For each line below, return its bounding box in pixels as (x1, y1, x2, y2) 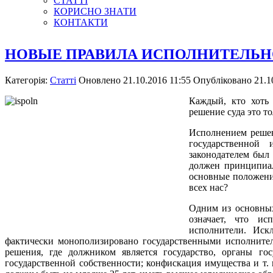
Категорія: (5, 74, 50, 85)
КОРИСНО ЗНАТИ (54, 6, 136, 16)
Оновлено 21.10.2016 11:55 (79, 74, 193, 85)
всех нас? (189, 182, 228, 193)
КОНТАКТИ (54, 17, 108, 27)
